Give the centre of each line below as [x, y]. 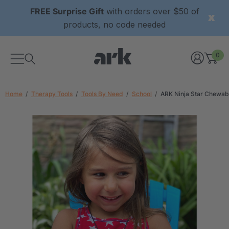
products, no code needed [114, 25]
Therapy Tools [52, 94]
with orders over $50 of [151, 11]
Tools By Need [102, 94]
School [142, 94]
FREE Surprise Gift [67, 11]
